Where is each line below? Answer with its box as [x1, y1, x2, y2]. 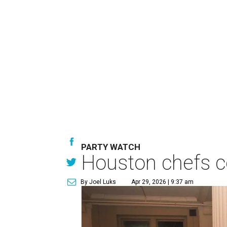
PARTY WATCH [81, 142, 141, 152]
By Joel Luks [81, 178, 117, 185]
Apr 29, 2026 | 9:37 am [131, 178, 194, 185]
